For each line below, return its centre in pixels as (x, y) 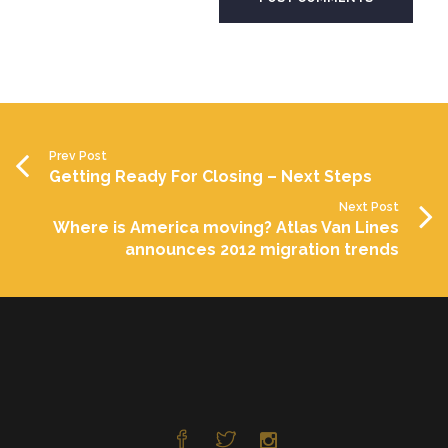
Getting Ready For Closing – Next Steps (210, 176)
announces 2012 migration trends (262, 249)
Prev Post (78, 155)
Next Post (369, 206)
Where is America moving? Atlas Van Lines (226, 227)
